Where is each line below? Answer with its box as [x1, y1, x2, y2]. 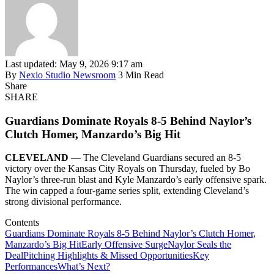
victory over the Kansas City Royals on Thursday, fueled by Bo [5, 163, 250, 174]
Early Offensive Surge [81, 239, 168, 250]
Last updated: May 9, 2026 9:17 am [5, 58, 143, 69]
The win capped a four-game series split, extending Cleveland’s [5, 185, 249, 196]
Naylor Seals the [168, 239, 231, 250]
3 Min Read [118, 69, 164, 80]
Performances [5, 261, 57, 272]
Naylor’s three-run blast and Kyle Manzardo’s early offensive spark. [5, 174, 267, 185]
